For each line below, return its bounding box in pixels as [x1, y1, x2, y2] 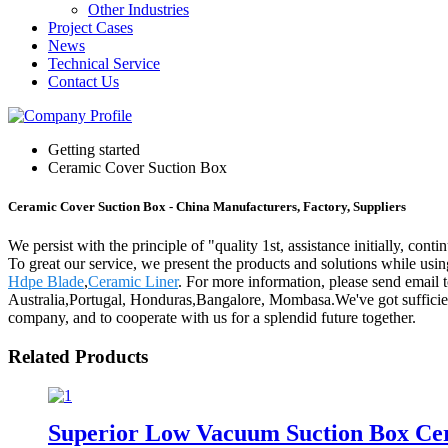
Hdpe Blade [8, 273, 84, 291]
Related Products [8, 346, 148, 368]
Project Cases [48, 19, 133, 36]
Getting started [48, 141, 140, 158]
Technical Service [48, 55, 160, 72]
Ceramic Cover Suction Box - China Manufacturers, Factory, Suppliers [8, 199, 406, 215]
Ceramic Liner [88, 273, 178, 291]
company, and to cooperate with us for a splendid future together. [8, 309, 416, 327]
